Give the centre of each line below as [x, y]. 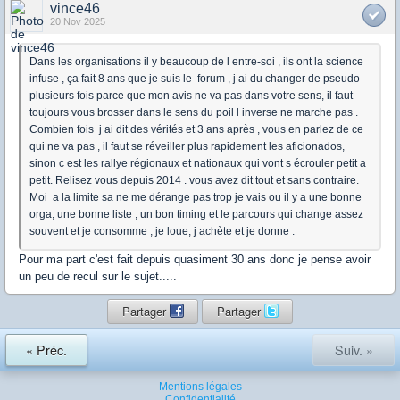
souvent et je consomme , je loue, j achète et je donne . [162, 231]
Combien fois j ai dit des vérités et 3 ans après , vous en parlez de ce [196, 129]
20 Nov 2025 [78, 21]
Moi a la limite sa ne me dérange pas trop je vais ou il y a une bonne [196, 197]
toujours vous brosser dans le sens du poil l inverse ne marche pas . [194, 112]
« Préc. [46, 350]
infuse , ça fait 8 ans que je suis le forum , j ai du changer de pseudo [195, 78]
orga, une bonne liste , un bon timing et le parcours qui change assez [196, 214]
